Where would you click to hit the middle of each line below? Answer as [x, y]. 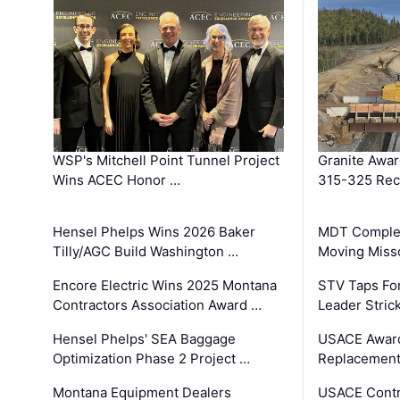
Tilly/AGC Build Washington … [146, 252]
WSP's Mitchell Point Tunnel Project [167, 161]
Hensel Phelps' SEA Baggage [145, 339]
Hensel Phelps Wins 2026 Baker [154, 232]
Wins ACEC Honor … [117, 180]
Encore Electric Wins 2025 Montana [165, 286]
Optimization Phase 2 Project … [152, 359]
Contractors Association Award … [158, 305]
